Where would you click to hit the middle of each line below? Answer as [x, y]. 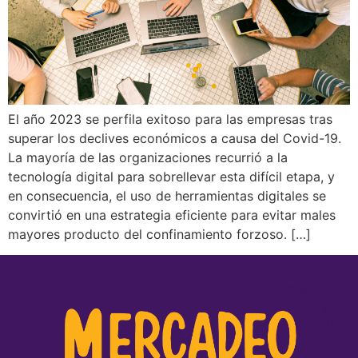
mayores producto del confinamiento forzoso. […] [159, 234]
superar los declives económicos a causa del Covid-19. [175, 138]
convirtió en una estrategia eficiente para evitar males [172, 215]
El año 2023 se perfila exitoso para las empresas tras [170, 119]
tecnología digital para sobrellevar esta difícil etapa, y [171, 176]
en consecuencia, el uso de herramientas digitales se [167, 195]
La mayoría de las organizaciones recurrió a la [148, 157]
